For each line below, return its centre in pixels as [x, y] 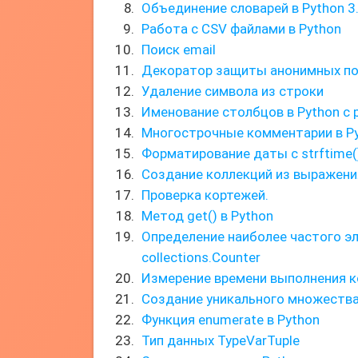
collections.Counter [201, 257]
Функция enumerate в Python [231, 320]
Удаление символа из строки [233, 91]
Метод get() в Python [207, 216]
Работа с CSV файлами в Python [241, 29]
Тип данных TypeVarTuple [221, 340]
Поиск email [179, 50]
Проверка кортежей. [205, 195]
